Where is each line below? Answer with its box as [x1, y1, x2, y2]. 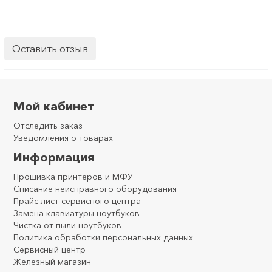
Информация [13, 150, 95, 165]
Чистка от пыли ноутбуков [13, 220, 121, 231]
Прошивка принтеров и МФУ [13, 171, 133, 183]
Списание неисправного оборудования [13, 183, 177, 195]
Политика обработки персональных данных [13, 232, 193, 243]
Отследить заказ [13, 120, 83, 132]
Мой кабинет [13, 99, 94, 114]
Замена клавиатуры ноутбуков [13, 208, 140, 219]
